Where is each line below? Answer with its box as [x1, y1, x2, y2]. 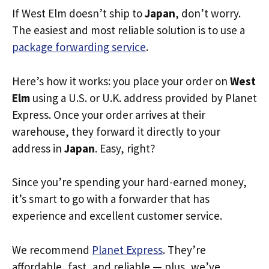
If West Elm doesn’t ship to [12, 6, 145, 20]
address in [12, 141, 64, 156]
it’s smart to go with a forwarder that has [12, 192, 210, 206]
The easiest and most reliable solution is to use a [12, 23, 245, 37]
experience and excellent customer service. [12, 208, 222, 223]
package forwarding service [12, 40, 146, 54]
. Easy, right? [95, 141, 156, 156]
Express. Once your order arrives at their [12, 107, 205, 122]
